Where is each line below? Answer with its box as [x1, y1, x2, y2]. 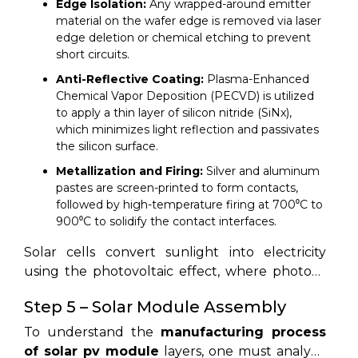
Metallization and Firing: [56, 163, 203, 178]
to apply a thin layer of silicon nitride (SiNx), [56, 105, 292, 120]
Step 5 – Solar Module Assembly [24, 296, 286, 316]
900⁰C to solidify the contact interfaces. [56, 213, 276, 229]
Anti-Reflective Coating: [56, 71, 204, 86]
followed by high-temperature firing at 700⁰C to [56, 197, 323, 212]
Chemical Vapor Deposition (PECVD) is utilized [56, 88, 314, 103]
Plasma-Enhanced [204, 71, 309, 86]
